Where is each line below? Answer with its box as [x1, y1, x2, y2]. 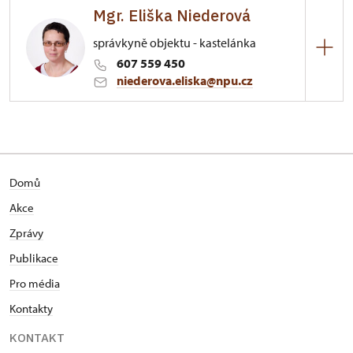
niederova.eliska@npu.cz [117, 72, 253, 88]
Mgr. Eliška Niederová [93, 5, 251, 26]
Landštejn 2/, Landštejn [67, 132, 202, 149]
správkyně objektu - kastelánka [93, 35, 256, 50]
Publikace [9, 251, 58, 266]
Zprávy [9, 225, 43, 240]
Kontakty [9, 301, 53, 316]
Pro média [9, 276, 60, 291]
